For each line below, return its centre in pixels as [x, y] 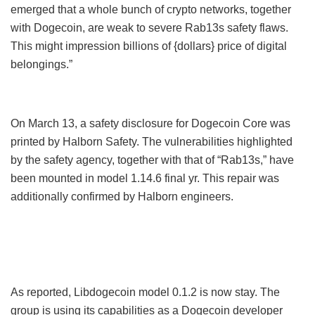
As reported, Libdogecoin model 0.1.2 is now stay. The [145, 292]
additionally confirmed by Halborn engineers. [122, 196]
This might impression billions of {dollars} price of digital [149, 46]
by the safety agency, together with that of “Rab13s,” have [152, 160]
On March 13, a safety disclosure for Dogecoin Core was [150, 123]
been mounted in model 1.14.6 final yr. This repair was [145, 178]
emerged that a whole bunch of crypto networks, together [151, 9]
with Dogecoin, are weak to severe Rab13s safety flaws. [149, 27]
